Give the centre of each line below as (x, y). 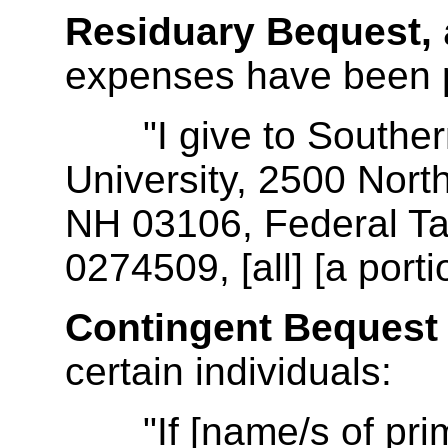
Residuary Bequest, (248, 32)
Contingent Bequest (251, 328)
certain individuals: (228, 372)
